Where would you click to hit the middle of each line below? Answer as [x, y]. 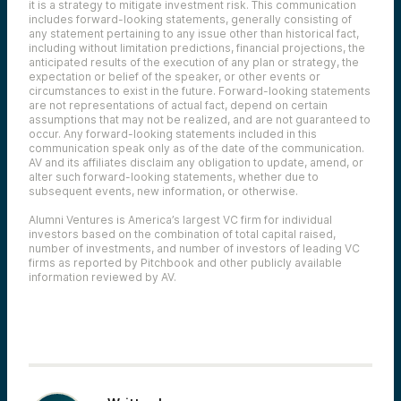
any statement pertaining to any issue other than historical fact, [194, 33]
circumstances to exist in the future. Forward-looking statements [200, 90]
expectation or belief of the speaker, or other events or [175, 76]
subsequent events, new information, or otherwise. [163, 191]
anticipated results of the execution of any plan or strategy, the [194, 62]
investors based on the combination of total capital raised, [182, 234]
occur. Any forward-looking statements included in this [173, 133]
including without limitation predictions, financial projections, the [197, 47]
